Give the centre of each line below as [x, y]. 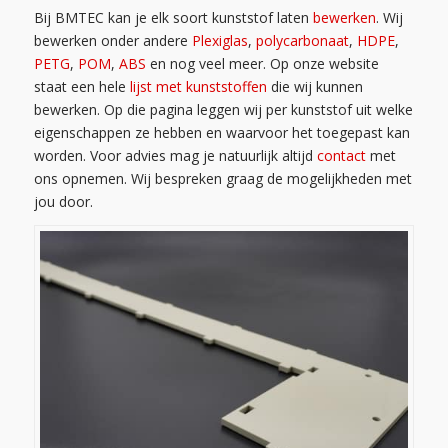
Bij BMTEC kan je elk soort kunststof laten [173, 18]
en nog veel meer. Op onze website [262, 64]
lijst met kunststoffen [198, 87]
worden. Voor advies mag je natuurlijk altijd [175, 156]
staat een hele [81, 87]
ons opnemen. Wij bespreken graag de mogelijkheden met [222, 179]
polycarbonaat [302, 41]
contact [341, 156]
